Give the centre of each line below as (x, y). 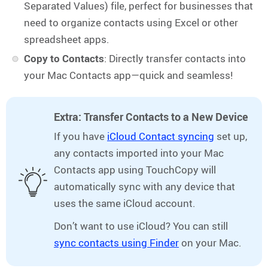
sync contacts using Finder (116, 243)
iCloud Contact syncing (161, 136)
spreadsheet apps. (67, 39)
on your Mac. (210, 243)
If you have (80, 136)
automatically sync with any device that (144, 187)
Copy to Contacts (64, 59)
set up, (231, 136)
